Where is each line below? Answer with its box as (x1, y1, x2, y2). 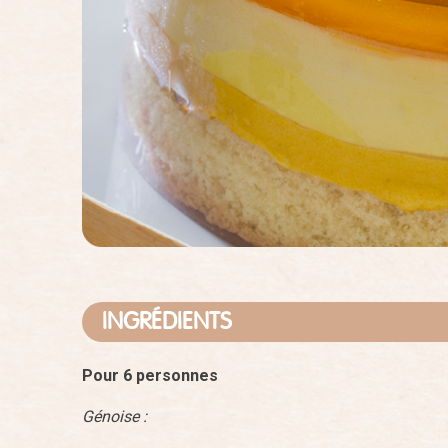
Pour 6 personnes (82, 366, 218, 386)
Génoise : (82, 406, 147, 426)
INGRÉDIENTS (102, 310, 232, 335)
